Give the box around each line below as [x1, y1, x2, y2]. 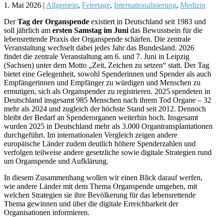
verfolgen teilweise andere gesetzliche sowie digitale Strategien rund [4, 148, 212, 156]
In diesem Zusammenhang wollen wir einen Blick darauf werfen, [4, 173, 202, 182]
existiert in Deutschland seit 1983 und [89, 17, 206, 26]
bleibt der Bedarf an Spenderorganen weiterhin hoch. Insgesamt [4, 113, 198, 122]
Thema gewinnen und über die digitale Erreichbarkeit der [4, 199, 178, 208]
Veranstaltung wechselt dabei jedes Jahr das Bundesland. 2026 [4, 43, 194, 52]
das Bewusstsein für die [128, 26, 202, 34]
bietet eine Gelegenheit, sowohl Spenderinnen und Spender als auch [4, 69, 211, 78]
